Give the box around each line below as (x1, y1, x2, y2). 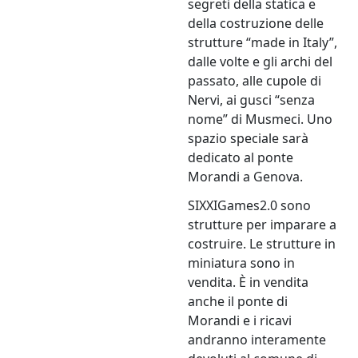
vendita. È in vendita (188, 273, 309, 292)
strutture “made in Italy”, (188, 34, 338, 52)
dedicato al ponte (188, 149, 294, 167)
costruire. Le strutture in (188, 235, 336, 253)
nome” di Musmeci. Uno (188, 110, 333, 129)
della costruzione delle (188, 14, 324, 33)
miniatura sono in (188, 254, 296, 272)
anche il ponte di (188, 292, 288, 311)
